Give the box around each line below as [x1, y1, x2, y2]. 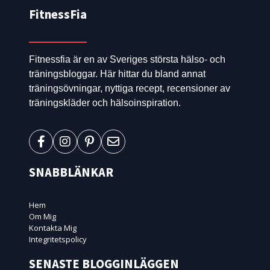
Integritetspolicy [29, 234, 87, 245]
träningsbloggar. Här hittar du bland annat [29, 69, 206, 80]
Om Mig [29, 211, 56, 222]
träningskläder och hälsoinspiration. [29, 98, 181, 108]
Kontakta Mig [29, 222, 77, 234]
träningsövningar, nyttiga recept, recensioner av [29, 83, 230, 94]
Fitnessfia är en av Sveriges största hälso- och [29, 54, 225, 65]
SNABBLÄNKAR [29, 164, 113, 180]
